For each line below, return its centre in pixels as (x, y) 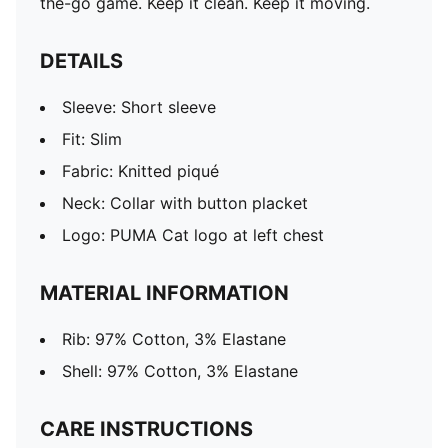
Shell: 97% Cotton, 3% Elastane (180, 371)
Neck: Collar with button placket (185, 203)
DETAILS (81, 61)
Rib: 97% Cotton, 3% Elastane (174, 339)
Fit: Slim (92, 139)
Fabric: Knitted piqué (140, 171)
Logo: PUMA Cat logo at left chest (193, 235)
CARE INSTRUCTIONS (146, 429)
